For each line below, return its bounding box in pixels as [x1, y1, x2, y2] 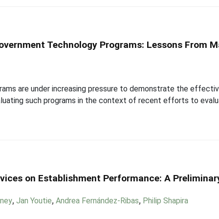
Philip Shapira [143, 196, 189, 205]
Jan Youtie [16, 196, 52, 205]
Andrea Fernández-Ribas [56, 196, 139, 205]
